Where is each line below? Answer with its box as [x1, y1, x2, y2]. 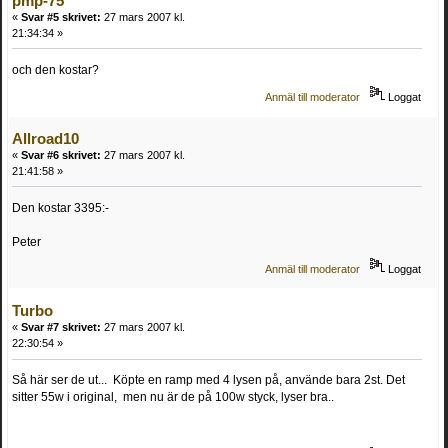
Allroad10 [12, 129, 79, 147]
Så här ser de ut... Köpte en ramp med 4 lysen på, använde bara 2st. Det [12, 373, 405, 387]
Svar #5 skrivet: [21, 10, 101, 23]
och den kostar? [12, 62, 99, 77]
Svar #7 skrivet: [21, 321, 101, 334]
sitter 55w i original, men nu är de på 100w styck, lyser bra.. [12, 390, 334, 404]
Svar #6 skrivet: [21, 148, 101, 161]
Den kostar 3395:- [12, 200, 109, 215]
